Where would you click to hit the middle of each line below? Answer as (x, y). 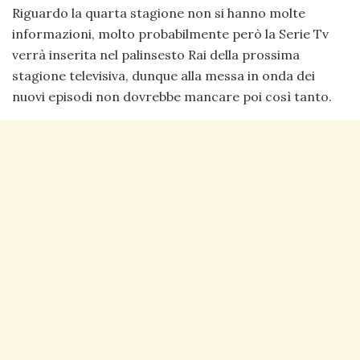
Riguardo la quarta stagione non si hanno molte (159, 13)
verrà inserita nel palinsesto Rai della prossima (156, 55)
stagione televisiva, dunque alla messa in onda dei (164, 76)
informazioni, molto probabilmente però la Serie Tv (170, 34)
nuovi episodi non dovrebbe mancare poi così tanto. (172, 97)
